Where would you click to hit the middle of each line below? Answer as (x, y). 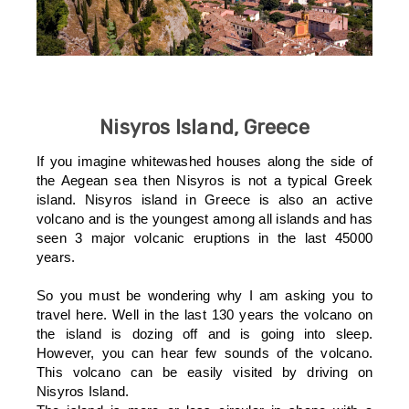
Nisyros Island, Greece (204, 127)
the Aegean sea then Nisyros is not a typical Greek (204, 180)
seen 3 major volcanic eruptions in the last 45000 (204, 237)
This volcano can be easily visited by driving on (204, 372)
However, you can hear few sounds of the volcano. (204, 352)
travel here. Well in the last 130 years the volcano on (204, 314)
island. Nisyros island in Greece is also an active (204, 199)
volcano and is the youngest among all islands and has (204, 218)
